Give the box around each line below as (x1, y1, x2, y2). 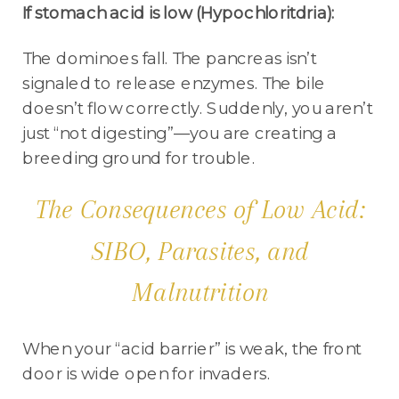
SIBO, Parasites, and (91, 235, 309, 266)
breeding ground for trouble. (22, 147, 256, 167)
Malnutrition (132, 277, 268, 307)
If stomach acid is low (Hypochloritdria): (22, 3, 336, 23)
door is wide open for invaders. (22, 362, 271, 384)
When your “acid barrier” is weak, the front (22, 338, 362, 359)
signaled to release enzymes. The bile (22, 72, 326, 93)
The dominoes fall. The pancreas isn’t (22, 47, 317, 68)
